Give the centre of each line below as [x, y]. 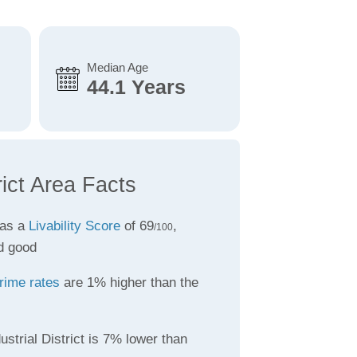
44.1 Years [136, 87]
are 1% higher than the [129, 282]
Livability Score [74, 226]
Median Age [117, 67]
